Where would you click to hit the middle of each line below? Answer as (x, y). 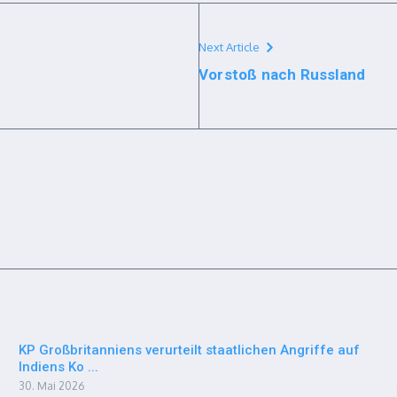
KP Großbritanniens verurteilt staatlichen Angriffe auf (189, 350)
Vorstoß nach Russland (282, 74)
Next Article (229, 47)
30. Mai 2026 (51, 386)
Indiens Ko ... (58, 367)
